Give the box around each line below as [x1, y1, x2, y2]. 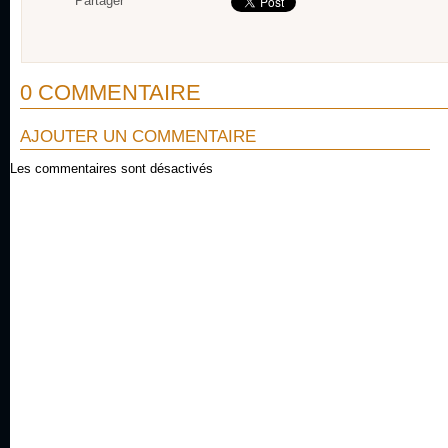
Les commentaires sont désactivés [10, 161, 213, 176]
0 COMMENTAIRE [20, 80, 201, 105]
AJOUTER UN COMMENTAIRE [20, 127, 256, 146]
